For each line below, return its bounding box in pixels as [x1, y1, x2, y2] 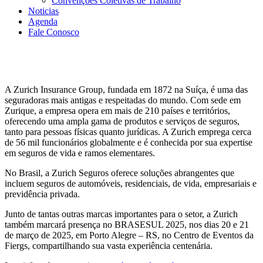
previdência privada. [5, 188, 80, 199]
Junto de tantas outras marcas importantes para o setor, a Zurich [5, 208, 238, 219]
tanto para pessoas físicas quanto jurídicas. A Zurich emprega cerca [5, 126, 251, 137]
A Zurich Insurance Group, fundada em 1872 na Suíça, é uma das [5, 84, 248, 95]
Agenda [28, 16, 58, 26]
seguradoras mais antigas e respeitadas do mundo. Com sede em [5, 95, 241, 105]
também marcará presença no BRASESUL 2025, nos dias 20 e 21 [5, 219, 249, 230]
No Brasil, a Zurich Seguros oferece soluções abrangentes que [5, 167, 234, 178]
